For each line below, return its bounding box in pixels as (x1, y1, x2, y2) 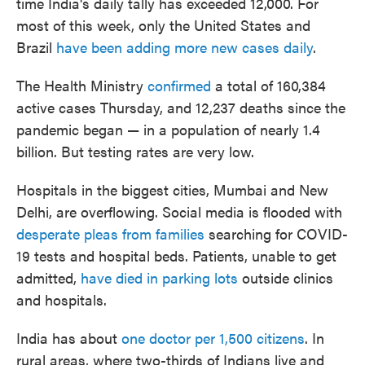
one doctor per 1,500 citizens (121, 328, 305, 349)
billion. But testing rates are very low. (16, 141, 254, 162)
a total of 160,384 (211, 75, 326, 96)
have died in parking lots (81, 267, 238, 288)
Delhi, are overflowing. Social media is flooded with (16, 201, 342, 222)
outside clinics (238, 267, 333, 288)
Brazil (16, 37, 56, 58)
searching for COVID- (204, 223, 348, 244)
